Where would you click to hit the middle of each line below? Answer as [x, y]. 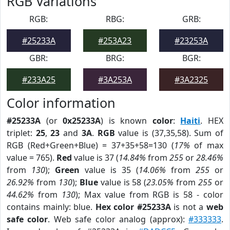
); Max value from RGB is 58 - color [149, 195]
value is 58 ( [122, 182]
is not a [189, 207]
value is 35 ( [109, 170]
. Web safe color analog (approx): [118, 219]
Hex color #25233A [133, 207]
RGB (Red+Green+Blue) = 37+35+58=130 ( [90, 145]
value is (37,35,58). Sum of [169, 133]
